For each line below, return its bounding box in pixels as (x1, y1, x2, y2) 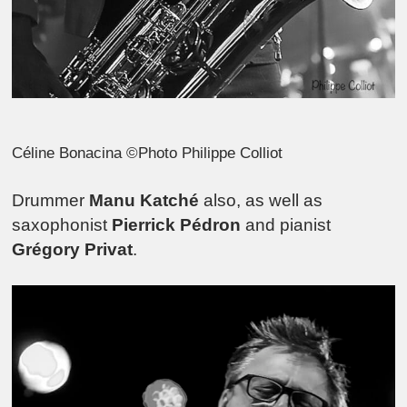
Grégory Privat (12, 239, 134, 259)
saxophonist (12, 214, 113, 234)
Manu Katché (89, 190, 200, 210)
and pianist (241, 214, 332, 234)
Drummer (12, 190, 90, 210)
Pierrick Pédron (112, 214, 242, 234)
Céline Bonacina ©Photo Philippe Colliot (12, 144, 283, 163)
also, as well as (199, 190, 323, 210)
